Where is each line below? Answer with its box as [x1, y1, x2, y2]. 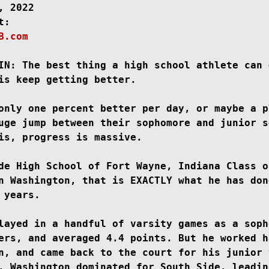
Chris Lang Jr [157, 31, 207, 41]
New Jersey [15, 31, 58, 41]
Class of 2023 [82, 31, 133, 41]
